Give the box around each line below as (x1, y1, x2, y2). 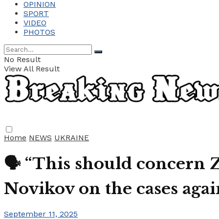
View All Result (4, 64, 60, 73)
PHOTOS (23, 27, 55, 37)
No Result (4, 55, 41, 64)
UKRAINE (54, 133, 89, 142)
